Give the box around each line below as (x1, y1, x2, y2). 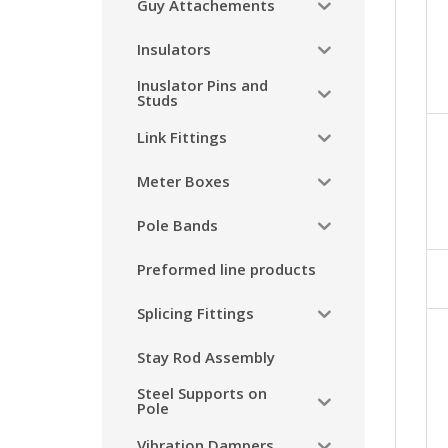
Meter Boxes (137, 170, 230, 191)
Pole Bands (137, 214, 218, 235)
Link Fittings (137, 126, 227, 147)
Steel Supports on (137, 383, 267, 403)
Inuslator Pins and (137, 75, 268, 95)
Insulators (137, 38, 211, 59)
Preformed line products (137, 258, 316, 279)
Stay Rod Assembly (137, 346, 275, 367)
